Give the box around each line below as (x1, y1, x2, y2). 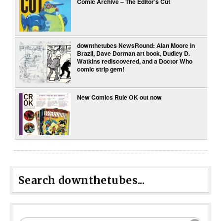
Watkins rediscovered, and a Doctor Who (77, 56, 193, 66)
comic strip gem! (77, 64, 125, 74)
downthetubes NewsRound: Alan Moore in (77, 40, 195, 50)
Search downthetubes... (18, 173, 145, 187)
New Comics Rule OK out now (77, 92, 162, 102)
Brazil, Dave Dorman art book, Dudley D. (77, 48, 190, 58)
